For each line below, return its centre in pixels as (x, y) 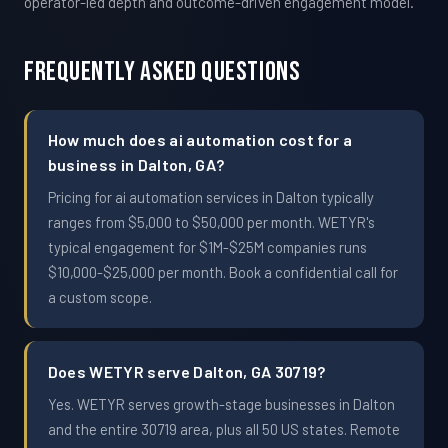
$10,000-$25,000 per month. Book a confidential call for (222, 272)
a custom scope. (99, 297)
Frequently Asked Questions (162, 71)
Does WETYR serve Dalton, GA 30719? (186, 371)
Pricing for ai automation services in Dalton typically (210, 197)
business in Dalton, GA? (136, 165)
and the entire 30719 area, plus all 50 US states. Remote (223, 428)
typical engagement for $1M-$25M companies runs (207, 247)
